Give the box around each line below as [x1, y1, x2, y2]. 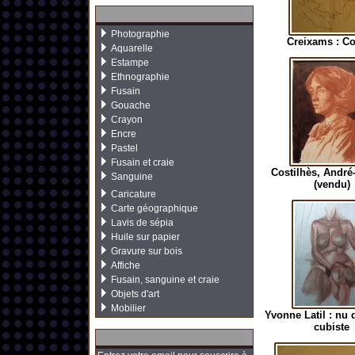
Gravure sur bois [111, 246, 182, 257]
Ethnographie [111, 71, 170, 82]
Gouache [111, 100, 151, 111]
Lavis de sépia [111, 217, 174, 228]
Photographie [111, 29, 170, 40]
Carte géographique [111, 203, 198, 214]
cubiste [314, 321, 349, 333]
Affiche [111, 260, 140, 271]
